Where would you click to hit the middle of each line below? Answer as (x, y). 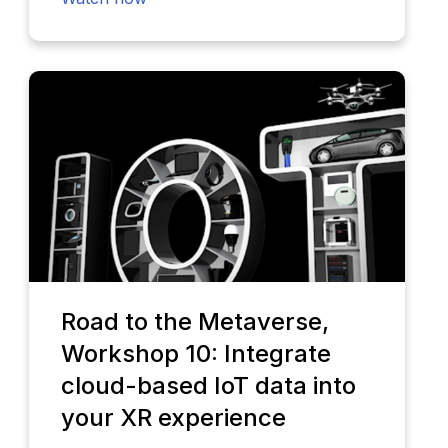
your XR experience (173, 418)
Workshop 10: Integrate (195, 354)
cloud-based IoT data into (208, 386)
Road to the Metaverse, (194, 322)
